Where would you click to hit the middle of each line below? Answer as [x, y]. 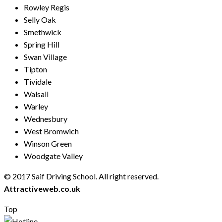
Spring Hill [42, 44]
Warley [36, 106]
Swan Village [45, 56]
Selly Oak [40, 19]
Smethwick [43, 32]
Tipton [35, 69]
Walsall [36, 94]
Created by [181, 176]
